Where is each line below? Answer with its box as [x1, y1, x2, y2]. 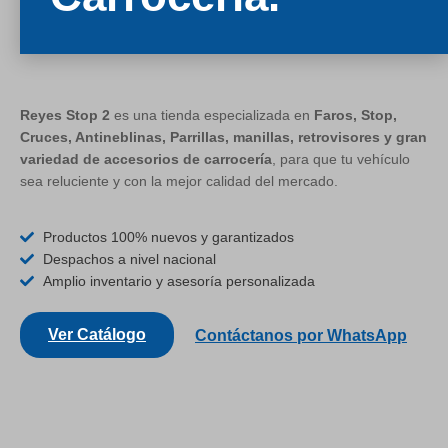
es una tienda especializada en [110, 106, 314, 123]
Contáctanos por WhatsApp [195, 327, 407, 345]
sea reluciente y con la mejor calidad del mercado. [20, 172, 338, 189]
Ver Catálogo [48, 326, 146, 344]
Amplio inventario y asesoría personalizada [42, 273, 315, 290]
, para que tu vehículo [272, 150, 410, 167]
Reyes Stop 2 [20, 106, 110, 123]
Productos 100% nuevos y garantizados [42, 229, 294, 246]
